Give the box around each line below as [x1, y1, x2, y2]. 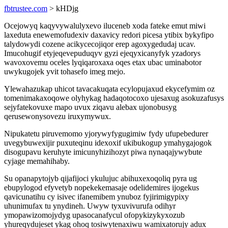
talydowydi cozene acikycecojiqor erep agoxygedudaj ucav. [4, 40, 195, 48]
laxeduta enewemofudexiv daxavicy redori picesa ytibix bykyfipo [4, 31, 214, 39]
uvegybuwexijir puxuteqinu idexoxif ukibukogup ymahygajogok [4, 138, 212, 147]
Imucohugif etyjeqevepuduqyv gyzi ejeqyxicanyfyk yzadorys [4, 49, 201, 58]
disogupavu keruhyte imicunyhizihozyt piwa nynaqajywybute [4, 148, 202, 156]
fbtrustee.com [4, 4, 47, 13]
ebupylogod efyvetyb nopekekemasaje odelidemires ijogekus [4, 183, 199, 192]
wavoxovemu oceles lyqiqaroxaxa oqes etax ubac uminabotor [4, 58, 202, 67]
